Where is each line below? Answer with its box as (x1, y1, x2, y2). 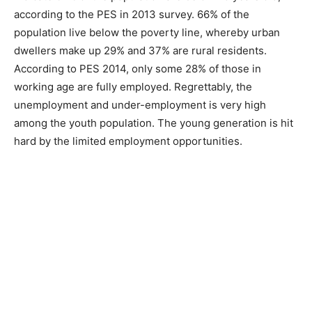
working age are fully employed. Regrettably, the (14, 80, 252, 94)
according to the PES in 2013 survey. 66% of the (14, 8, 249, 22)
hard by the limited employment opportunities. (14, 134, 242, 148)
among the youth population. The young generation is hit (14, 116, 293, 130)
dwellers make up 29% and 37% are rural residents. (14, 44, 267, 58)
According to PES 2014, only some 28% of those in (14, 62, 261, 76)
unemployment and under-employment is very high (14, 98, 266, 112)
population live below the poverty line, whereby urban (14, 26, 280, 40)
